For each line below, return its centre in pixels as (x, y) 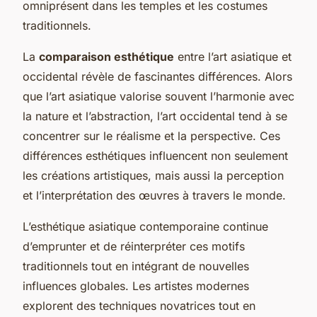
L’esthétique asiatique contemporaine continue (145, 226)
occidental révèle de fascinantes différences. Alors (157, 76)
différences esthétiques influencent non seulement (155, 155)
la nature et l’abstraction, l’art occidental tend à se (155, 116)
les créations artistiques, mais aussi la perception (153, 175)
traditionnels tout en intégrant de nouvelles (136, 266)
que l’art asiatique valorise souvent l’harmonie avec (158, 96)
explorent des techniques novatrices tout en (139, 305)
